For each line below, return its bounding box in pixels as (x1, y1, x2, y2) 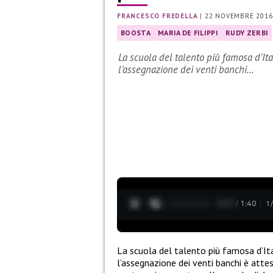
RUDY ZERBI (225, 28, 269, 38)
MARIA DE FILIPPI (157, 28, 219, 38)
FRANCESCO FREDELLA (117, 12, 198, 21)
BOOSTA (121, 28, 151, 38)
